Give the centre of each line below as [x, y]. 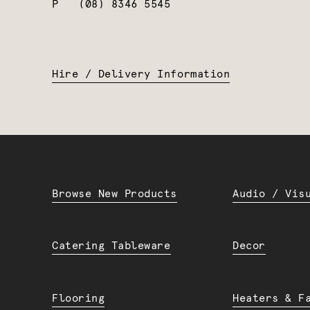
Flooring [79, 298]
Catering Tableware [111, 246]
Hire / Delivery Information [141, 74]
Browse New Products [115, 194]
